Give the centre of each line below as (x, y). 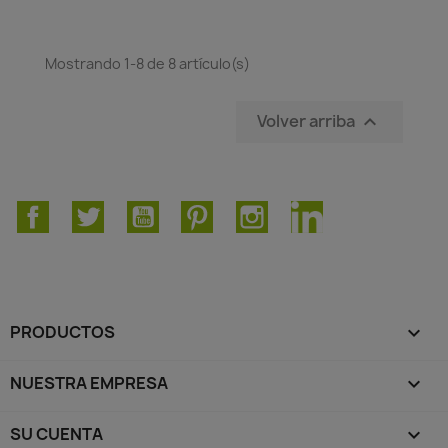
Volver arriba (307, 120)
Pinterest (250, 210)
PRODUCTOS (62, 331)
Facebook (86, 210)
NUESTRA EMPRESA (89, 382)
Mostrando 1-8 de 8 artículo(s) (147, 63)
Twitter (131, 210)
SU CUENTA (56, 433)
